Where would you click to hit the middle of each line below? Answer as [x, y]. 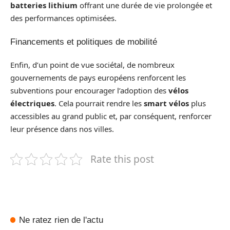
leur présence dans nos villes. [62, 129]
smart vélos [166, 103]
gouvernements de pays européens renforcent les [98, 78]
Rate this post [122, 159]
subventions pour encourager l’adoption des [89, 90]
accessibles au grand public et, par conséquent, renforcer [111, 116]
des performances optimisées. [63, 18]
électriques [32, 103]
